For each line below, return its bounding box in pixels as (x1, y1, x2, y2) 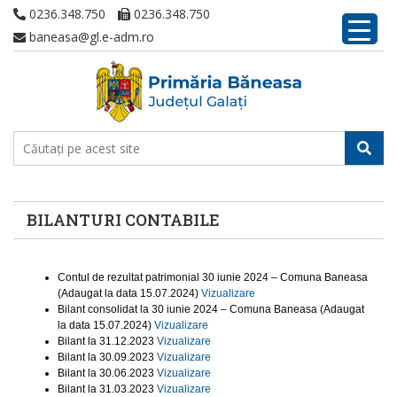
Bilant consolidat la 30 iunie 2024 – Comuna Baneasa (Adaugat (58, 303, 364, 315)
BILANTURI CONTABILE (27, 209, 220, 230)
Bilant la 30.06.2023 (58, 367, 157, 379)
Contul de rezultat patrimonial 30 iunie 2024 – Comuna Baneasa (58, 271, 368, 284)
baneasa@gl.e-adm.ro (26, 28, 154, 45)
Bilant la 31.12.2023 (58, 335, 157, 347)
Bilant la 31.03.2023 (58, 383, 157, 395)
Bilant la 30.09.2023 (58, 351, 157, 363)
